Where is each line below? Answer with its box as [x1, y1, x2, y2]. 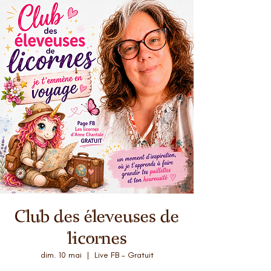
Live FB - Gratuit [94, 250, 154, 260]
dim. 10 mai [40, 250, 82, 260]
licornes [67, 228, 127, 249]
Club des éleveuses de [15, 206, 179, 227]
